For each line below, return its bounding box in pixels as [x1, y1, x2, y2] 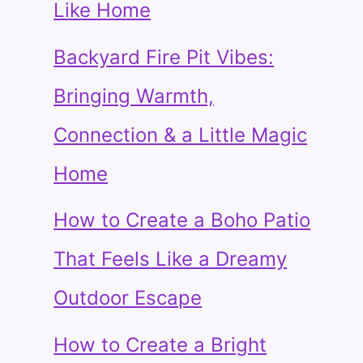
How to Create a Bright [53, 332, 267, 357]
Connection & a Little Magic [53, 122, 308, 147]
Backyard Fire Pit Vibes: [53, 45, 275, 69]
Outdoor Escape [53, 286, 203, 310]
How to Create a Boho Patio [53, 208, 311, 233]
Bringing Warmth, [53, 83, 215, 108]
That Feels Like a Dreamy [53, 247, 288, 271]
